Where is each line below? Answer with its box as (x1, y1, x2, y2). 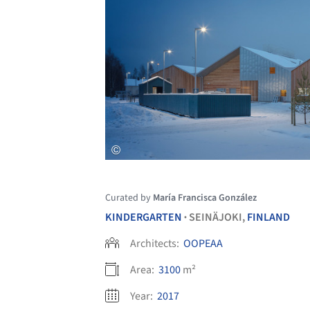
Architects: (130, 235, 181, 251)
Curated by (105, 190, 153, 205)
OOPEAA (183, 235, 223, 251)
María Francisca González (153, 190, 257, 205)
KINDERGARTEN (105, 209, 182, 225)
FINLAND (247, 209, 290, 225)
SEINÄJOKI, (189, 209, 247, 225)
